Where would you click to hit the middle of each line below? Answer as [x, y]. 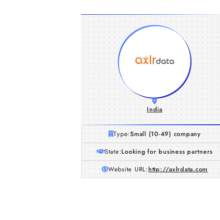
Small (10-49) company [165, 134]
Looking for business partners [167, 151]
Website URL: [128, 169]
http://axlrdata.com [178, 169]
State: [113, 151]
